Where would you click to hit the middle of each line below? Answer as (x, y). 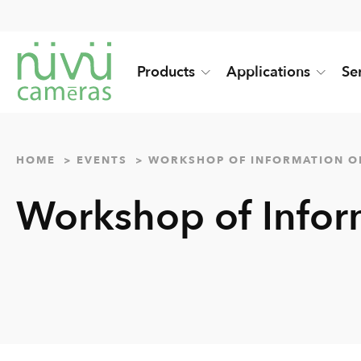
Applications (268, 73)
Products (166, 73)
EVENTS (102, 161)
